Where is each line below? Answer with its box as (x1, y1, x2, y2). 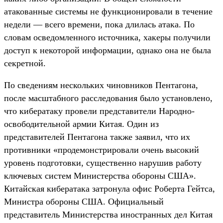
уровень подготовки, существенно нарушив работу (4, 157, 202, 168)
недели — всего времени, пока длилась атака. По (4, 19, 195, 29)
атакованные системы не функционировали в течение (4, 6, 213, 16)
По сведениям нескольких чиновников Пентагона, (4, 80, 198, 90)
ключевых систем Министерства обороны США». (4, 170, 196, 181)
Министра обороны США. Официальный (4, 196, 164, 207)
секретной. (4, 58, 46, 68)
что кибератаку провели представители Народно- (4, 106, 195, 116)
